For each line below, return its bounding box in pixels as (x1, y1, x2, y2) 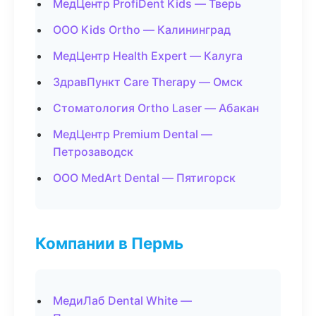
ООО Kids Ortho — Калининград (53, 23, 231, 37)
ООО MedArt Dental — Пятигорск (53, 171, 236, 185)
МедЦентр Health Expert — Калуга (53, 49, 243, 63)
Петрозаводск (53, 145, 133, 159)
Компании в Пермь (35, 233, 183, 253)
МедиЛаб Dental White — (53, 293, 192, 308)
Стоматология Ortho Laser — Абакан (53, 101, 259, 115)
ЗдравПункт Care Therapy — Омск (53, 75, 243, 89)
